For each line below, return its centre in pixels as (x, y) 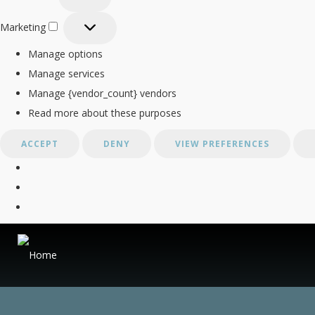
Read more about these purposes (105, 112)
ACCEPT (40, 143)
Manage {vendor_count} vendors (102, 93)
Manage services (66, 73)
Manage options (65, 53)
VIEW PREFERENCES (222, 143)
